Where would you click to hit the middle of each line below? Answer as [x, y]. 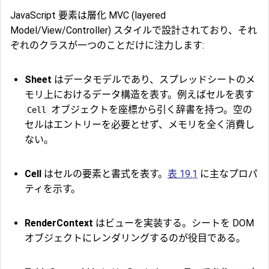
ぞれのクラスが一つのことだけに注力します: [107, 46]
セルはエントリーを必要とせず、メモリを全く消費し [140, 125]
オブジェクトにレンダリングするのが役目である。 [135, 238]
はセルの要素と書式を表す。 [104, 174]
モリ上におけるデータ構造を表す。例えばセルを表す [139, 95]
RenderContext [59, 223]
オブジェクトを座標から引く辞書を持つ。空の [150, 110]
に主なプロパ [228, 174]
